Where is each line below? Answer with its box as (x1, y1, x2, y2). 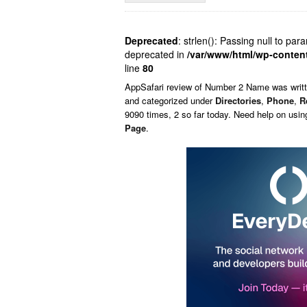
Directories (215, 94, 261, 107)
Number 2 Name (205, 80, 269, 93)
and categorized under (125, 94, 215, 107)
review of (167, 80, 205, 93)
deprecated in (125, 47, 187, 61)
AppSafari (125, 80, 167, 93)
